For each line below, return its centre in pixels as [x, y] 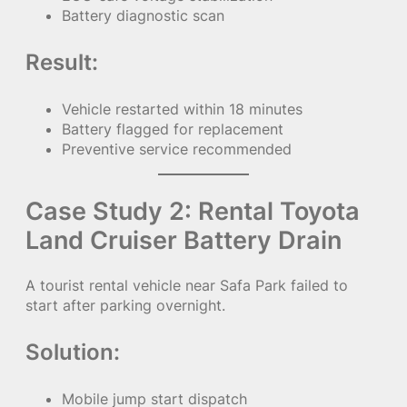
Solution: [73, 352]
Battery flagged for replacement [173, 129]
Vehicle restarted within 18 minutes [182, 109]
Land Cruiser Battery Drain [184, 239]
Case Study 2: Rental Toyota [193, 210]
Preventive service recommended [177, 149]
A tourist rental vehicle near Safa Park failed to [187, 285]
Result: [62, 62]
